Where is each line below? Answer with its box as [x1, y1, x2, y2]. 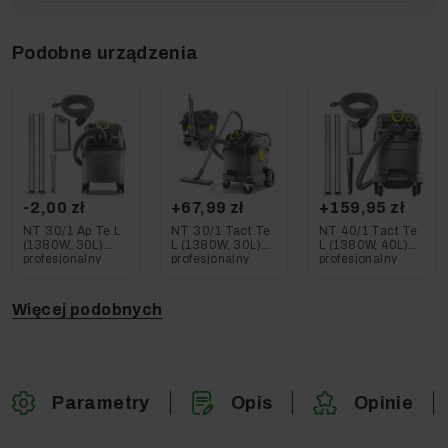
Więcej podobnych [12, 300, 163, 318]
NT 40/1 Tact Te [318, 223, 418, 238]
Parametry [52, 392, 150, 413]
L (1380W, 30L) [170, 237, 262, 252]
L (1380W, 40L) [318, 237, 409, 252]
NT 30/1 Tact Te [170, 223, 271, 238]
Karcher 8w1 [221, 279, 246, 294]
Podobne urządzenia [12, 43, 199, 63]
